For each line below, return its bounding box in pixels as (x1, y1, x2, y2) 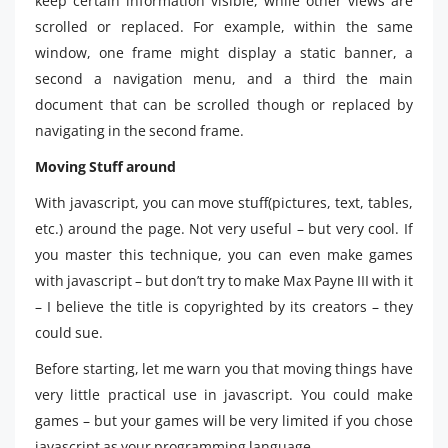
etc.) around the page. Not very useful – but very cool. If (35, 219, 413, 238)
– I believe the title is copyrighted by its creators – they (35, 297, 413, 316)
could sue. (35, 323, 103, 342)
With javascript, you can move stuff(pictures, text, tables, (35, 193, 413, 212)
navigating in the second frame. (35, 121, 244, 140)
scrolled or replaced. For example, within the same (35, 17, 413, 36)
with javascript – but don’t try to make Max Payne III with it (35, 271, 413, 290)
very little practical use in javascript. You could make (35, 385, 413, 404)
